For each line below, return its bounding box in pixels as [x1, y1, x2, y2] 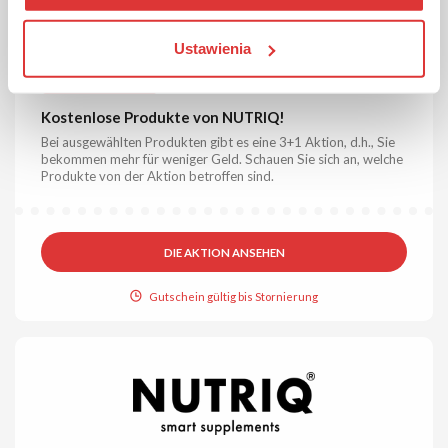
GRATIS [48, 76, 90, 90]
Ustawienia [174, 39, 252, 57]
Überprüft [177, 76, 230, 90]
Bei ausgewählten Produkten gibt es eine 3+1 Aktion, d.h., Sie [41, 133, 396, 150]
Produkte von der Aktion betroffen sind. [41, 167, 275, 184]
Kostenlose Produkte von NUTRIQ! [41, 107, 286, 126]
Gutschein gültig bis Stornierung [149, 289, 319, 303]
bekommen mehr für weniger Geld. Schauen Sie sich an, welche [41, 150, 404, 167]
